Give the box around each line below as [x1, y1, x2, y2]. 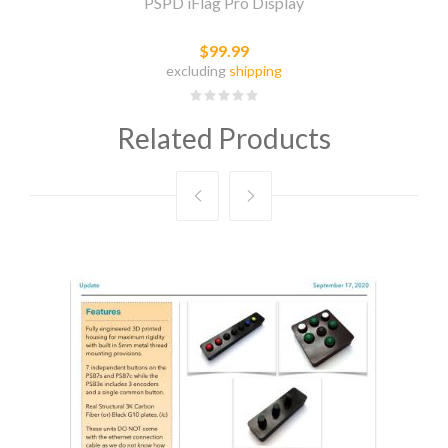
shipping [229, 62, 282, 80]
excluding [166, 62, 229, 80]
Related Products [117, 121, 331, 156]
